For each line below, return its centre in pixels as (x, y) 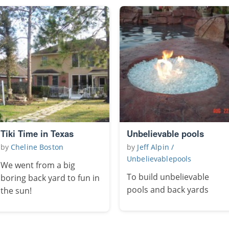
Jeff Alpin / (156, 147)
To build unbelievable (168, 177)
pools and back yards (168, 190)
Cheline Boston (37, 147)
